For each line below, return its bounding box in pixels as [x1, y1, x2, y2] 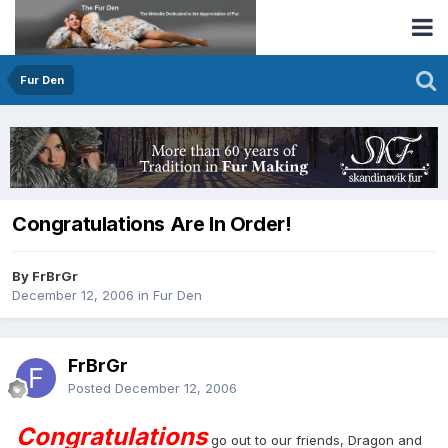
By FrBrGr [12, 268, 78, 285]
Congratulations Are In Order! [12, 212, 292, 237]
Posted [68, 379, 115, 396]
